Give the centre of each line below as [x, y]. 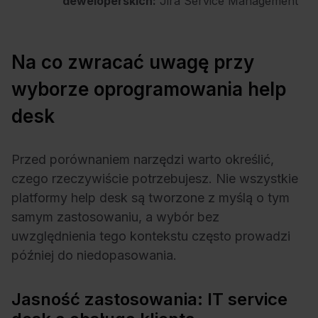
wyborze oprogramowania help [149, 89]
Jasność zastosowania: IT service [149, 299]
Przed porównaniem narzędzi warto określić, [143, 159]
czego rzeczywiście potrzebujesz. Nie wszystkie [155, 178]
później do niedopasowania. [96, 255]
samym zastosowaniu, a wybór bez [115, 216]
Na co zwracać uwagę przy [133, 62]
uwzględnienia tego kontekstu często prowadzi [151, 236]
